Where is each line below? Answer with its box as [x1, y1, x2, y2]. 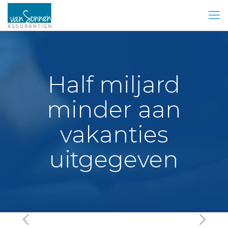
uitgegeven [49, 145, 179, 173]
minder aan [47, 95, 181, 123]
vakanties [60, 120, 168, 148]
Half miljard [48, 70, 180, 98]
